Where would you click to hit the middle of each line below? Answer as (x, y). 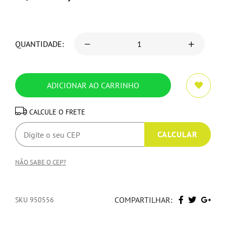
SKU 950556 (35, 200)
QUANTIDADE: (40, 44)
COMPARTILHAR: (144, 200)
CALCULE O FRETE (57, 112)
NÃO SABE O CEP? (41, 162)
